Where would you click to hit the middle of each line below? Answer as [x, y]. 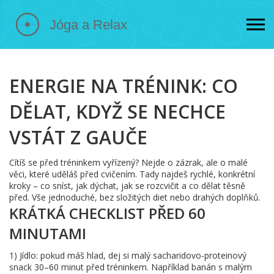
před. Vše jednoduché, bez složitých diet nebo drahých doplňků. [135, 197]
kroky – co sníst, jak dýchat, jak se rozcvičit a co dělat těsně [127, 186]
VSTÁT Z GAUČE [78, 137]
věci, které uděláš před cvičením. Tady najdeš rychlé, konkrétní [132, 174]
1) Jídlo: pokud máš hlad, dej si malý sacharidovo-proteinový [128, 255]
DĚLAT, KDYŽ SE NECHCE [117, 112]
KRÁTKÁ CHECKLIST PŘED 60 [107, 213]
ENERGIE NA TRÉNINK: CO [124, 86]
